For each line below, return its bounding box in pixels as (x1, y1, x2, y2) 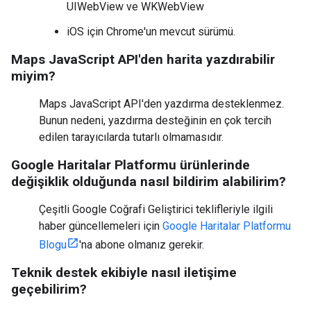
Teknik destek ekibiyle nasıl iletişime (11, 264, 237, 280)
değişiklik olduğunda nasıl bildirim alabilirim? (11, 174, 286, 190)
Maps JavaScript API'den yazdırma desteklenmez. (39, 97, 284, 110)
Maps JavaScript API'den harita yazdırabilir (11, 51, 275, 67)
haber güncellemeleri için (39, 219, 162, 233)
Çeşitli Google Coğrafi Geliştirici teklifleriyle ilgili (39, 203, 273, 216)
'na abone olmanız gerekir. (79, 238, 204, 251)
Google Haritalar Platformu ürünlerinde (11, 157, 250, 173)
